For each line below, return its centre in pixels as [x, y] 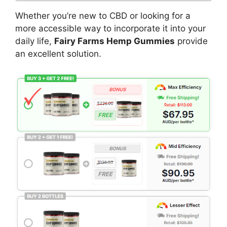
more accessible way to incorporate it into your [110, 28]
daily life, [35, 41]
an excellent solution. [58, 53]
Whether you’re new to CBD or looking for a [103, 15]
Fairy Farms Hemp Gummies [115, 41]
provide [191, 41]
